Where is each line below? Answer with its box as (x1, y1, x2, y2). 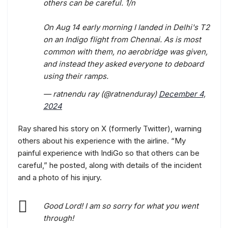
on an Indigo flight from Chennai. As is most (43, 35, 201, 44)
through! (43, 213, 74, 223)
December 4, (159, 89, 206, 99)
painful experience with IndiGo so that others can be (18, 148, 199, 158)
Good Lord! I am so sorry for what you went (43, 201, 198, 211)
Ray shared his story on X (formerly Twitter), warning (18, 124, 202, 134)
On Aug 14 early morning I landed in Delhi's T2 (43, 22, 210, 32)
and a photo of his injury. (18, 173, 102, 183)
